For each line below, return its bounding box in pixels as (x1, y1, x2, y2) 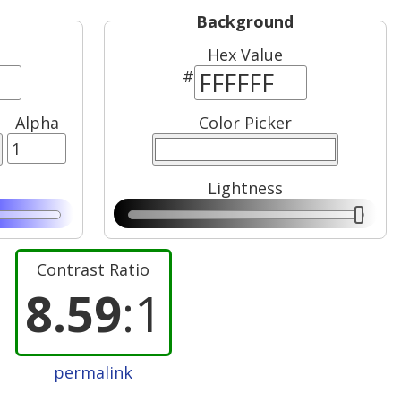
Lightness (207, 177, 283, 200)
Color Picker (198, 112, 292, 134)
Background (196, 10, 294, 32)
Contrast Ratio (37, 258, 149, 280)
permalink (54, 361, 132, 383)
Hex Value (207, 44, 283, 66)
